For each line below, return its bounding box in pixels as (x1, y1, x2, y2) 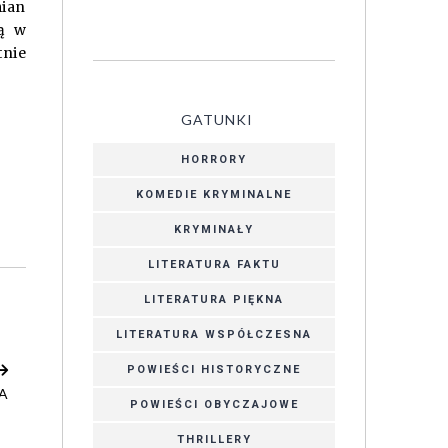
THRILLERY (176, 432, 252, 446)
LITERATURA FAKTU (147, 257, 281, 271)
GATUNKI (180, 110, 253, 128)
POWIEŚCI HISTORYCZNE (127, 362, 301, 376)
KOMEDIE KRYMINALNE (136, 187, 292, 201)
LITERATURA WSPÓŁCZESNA (116, 327, 312, 341)
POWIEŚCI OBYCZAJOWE (129, 397, 299, 411)
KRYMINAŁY (174, 222, 254, 236)
